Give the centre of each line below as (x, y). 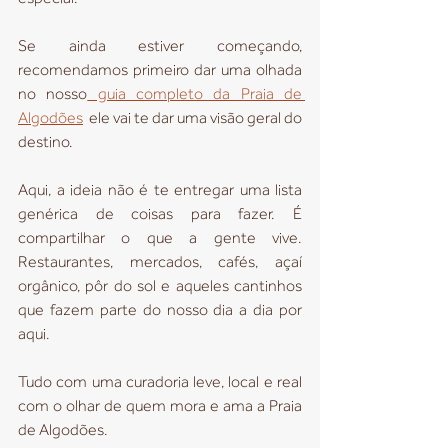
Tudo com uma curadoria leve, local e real (160, 382)
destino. (45, 142)
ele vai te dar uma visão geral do (192, 118)
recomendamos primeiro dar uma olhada (160, 70)
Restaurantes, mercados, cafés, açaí (160, 262)
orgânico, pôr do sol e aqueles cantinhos (160, 286)
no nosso (53, 94)
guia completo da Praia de (195, 94)
